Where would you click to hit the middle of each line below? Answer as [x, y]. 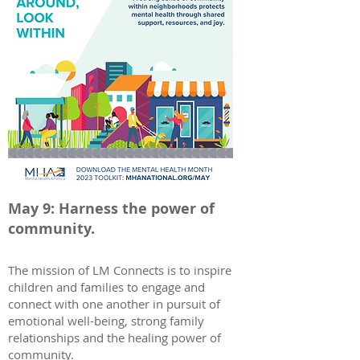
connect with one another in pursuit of [114, 304]
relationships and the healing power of [115, 337]
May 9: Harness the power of [111, 209]
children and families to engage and [106, 287]
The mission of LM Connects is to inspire [120, 270]
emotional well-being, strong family [106, 321]
